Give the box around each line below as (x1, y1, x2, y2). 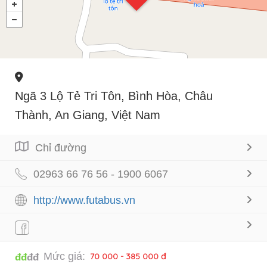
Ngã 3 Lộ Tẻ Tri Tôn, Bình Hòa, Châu (15, 89, 213, 103)
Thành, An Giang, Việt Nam (15, 108, 160, 122)
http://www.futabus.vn (33, 194, 135, 206)
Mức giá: (44, 250, 85, 262)
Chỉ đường (35, 141, 86, 154)
